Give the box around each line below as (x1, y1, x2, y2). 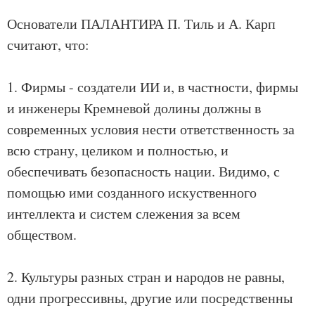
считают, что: (7, 35, 89, 54)
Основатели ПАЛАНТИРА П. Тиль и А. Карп (7, 14, 276, 33)
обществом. (7, 225, 77, 244)
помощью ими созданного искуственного (7, 183, 257, 202)
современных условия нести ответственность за (7, 120, 295, 139)
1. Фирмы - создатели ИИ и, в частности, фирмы (7, 77, 298, 96)
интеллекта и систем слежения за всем (7, 204, 240, 223)
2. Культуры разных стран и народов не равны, (7, 267, 285, 286)
